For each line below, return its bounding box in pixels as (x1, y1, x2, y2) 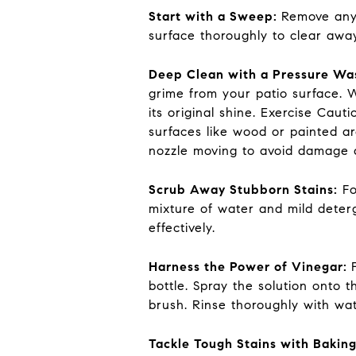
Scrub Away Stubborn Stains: (149, 181, 338, 197)
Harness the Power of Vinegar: (149, 258, 351, 274)
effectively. (149, 219, 215, 235)
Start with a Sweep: (149, 8, 281, 24)
